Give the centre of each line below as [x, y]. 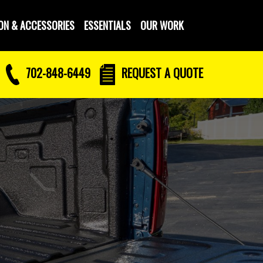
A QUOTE [184, 73]
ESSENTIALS [107, 25]
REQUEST [141, 73]
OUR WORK [162, 25]
